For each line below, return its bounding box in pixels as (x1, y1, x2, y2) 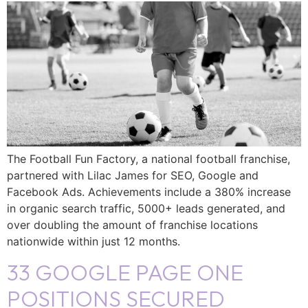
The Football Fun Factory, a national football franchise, (7, 151, 290, 166)
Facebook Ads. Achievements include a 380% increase (7, 184, 291, 199)
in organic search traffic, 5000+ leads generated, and (7, 201, 285, 215)
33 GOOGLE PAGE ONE (7, 258, 243, 287)
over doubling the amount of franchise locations (7, 217, 258, 232)
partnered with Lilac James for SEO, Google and (7, 168, 258, 182)
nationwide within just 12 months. (7, 234, 180, 248)
